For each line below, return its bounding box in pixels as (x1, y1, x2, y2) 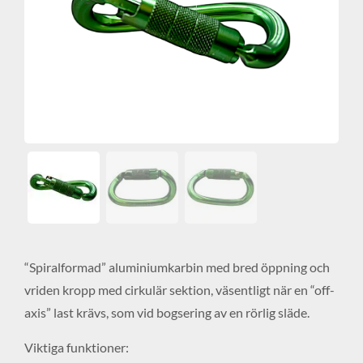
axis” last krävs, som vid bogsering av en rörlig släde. (24, 305, 310, 321)
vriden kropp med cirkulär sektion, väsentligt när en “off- (24, 282, 335, 298)
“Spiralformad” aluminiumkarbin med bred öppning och (24, 259, 330, 275)
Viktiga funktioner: (24, 339, 129, 355)
